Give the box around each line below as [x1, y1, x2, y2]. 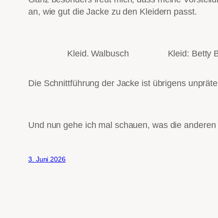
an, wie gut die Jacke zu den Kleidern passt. [28, 7, 197, 17]
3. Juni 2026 [28, 155, 66, 163]
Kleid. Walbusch [67, 49, 129, 59]
